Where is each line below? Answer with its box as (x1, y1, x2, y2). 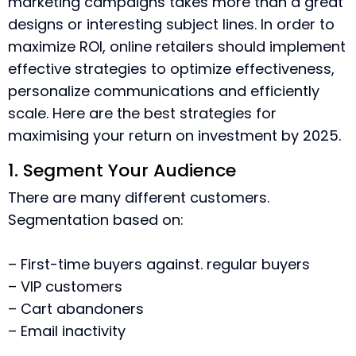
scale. (8, 103, 48, 123)
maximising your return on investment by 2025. (8, 126, 341, 145)
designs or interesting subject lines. (8, 14, 257, 34)
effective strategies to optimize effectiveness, (8, 59, 335, 79)
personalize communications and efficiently (8, 81, 319, 101)
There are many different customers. (8, 188, 269, 207)
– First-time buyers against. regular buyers (8, 254, 310, 274)
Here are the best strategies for (52, 103, 277, 123)
